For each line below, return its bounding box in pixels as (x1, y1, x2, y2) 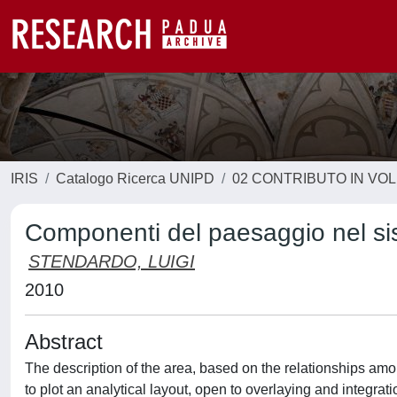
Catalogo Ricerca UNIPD (56, 171, 214, 186)
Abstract (25, 330, 103, 354)
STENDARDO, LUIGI (28, 252, 195, 271)
